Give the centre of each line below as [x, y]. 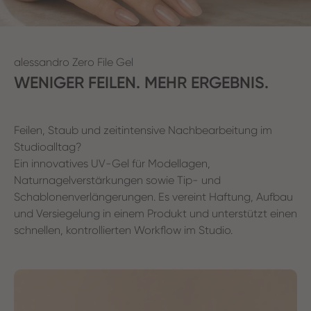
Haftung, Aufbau [251, 196]
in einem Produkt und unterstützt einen [199, 213]
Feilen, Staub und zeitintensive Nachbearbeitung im [143, 130]
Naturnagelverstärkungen [78, 180]
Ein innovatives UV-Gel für [81, 163]
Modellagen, [179, 163]
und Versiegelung [57, 213]
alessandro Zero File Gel [74, 62]
